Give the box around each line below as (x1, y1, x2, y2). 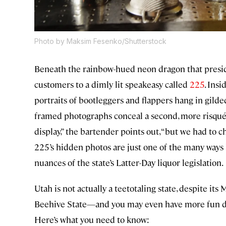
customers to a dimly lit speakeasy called (34, 79, 190, 90)
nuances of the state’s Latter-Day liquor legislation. (34, 157, 223, 168)
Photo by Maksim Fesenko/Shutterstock (34, 37, 166, 46)
